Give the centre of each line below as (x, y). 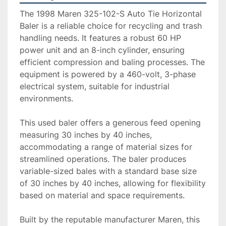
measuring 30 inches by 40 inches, (86, 135)
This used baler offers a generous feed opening (110, 123)
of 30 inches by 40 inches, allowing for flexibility (113, 183)
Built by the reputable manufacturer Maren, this (110, 220)
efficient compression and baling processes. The (112, 62)
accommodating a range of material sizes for (106, 147)
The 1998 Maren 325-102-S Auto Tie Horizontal (111, 14)
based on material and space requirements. (102, 195)
